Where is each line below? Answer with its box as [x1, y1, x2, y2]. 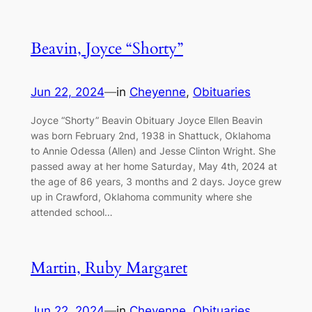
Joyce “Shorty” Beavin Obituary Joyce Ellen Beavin [30, 114, 263, 126]
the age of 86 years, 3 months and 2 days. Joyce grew [30, 175, 281, 187]
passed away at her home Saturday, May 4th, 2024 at [30, 159, 277, 172]
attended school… [30, 205, 113, 218]
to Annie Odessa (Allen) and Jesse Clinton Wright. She [30, 144, 276, 157]
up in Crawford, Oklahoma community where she [30, 190, 252, 203]
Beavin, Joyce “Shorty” [30, 38, 183, 60]
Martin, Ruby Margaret [30, 256, 187, 279]
